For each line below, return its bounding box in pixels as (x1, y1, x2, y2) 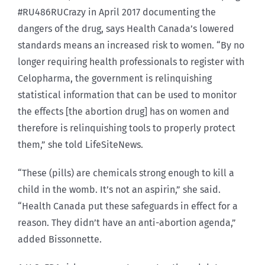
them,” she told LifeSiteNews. (18, 138, 143, 150)
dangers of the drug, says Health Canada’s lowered (18, 22, 234, 34)
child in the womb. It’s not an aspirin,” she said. (18, 183, 221, 195)
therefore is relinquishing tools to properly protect (18, 122, 235, 134)
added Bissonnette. (18, 233, 102, 245)
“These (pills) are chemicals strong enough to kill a (18, 167, 234, 179)
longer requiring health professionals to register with (18, 56, 244, 67)
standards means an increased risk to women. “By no (18, 39, 244, 51)
